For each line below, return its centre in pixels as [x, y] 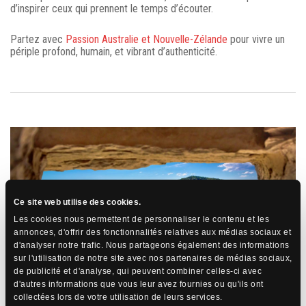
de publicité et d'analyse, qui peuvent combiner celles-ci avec [138, 271]
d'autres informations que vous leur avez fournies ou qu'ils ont [139, 284]
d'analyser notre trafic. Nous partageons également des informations [152, 245]
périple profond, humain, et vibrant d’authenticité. [114, 52]
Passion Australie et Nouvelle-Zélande [147, 40]
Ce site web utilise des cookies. [77, 202]
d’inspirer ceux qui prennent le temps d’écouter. [112, 9]
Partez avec [38, 40]
